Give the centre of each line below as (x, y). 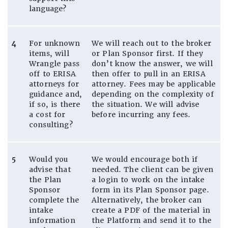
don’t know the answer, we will (152, 63)
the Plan (45, 179)
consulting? (51, 124)
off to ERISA (52, 74)
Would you (49, 159)
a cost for (47, 114)
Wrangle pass (54, 63)
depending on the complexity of (153, 94)
